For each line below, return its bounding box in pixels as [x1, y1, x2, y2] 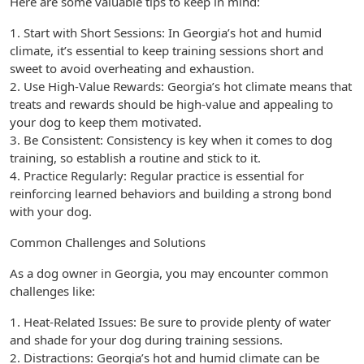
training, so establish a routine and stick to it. [10, 149, 261, 166]
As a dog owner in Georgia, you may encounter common [10, 265, 328, 281]
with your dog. [10, 203, 92, 219]
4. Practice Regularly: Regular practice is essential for [10, 167, 304, 184]
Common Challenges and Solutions [10, 234, 206, 250]
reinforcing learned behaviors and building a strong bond [10, 185, 331, 201]
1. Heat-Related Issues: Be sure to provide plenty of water [10, 314, 331, 330]
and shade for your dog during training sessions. [10, 331, 283, 348]
